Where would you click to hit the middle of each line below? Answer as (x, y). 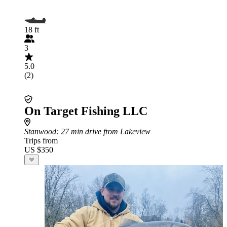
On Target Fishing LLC (86, 111)
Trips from (41, 141)
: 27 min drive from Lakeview (103, 131)
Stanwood (40, 131)
